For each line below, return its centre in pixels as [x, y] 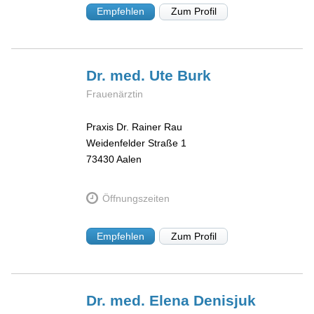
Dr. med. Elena [140, 301]
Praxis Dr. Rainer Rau [135, 127]
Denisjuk [225, 301]
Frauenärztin [115, 94]
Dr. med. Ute [132, 76]
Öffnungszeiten [136, 198]
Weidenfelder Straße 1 [137, 143]
